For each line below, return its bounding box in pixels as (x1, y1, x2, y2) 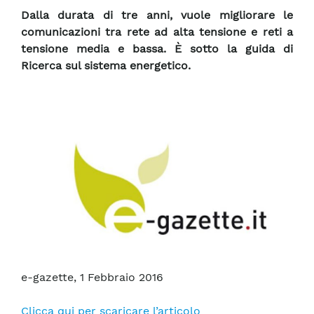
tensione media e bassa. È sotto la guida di (21, 42, 293, 56)
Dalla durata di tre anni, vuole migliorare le (21, 8, 293, 22)
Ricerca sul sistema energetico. (21, 59, 191, 73)
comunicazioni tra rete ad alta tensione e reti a (21, 25, 293, 39)
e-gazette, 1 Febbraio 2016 (21, 271, 163, 285)
